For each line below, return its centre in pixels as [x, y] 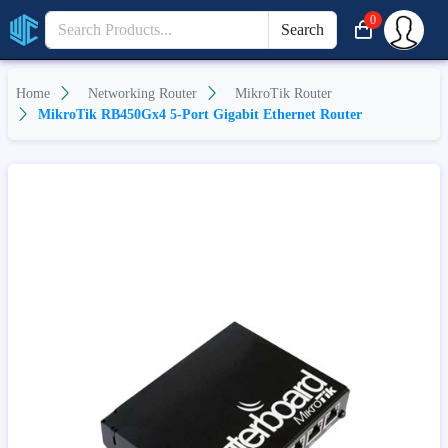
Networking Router [142, 93]
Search [302, 29]
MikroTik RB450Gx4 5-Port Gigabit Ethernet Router [200, 114]
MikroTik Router [283, 93]
